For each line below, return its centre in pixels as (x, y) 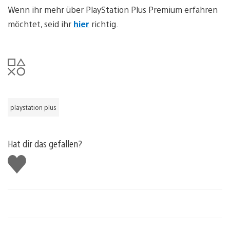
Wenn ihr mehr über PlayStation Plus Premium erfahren (113, 9)
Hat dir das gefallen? (45, 143)
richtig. (104, 24)
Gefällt (22, 159)
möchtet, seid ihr (41, 24)
